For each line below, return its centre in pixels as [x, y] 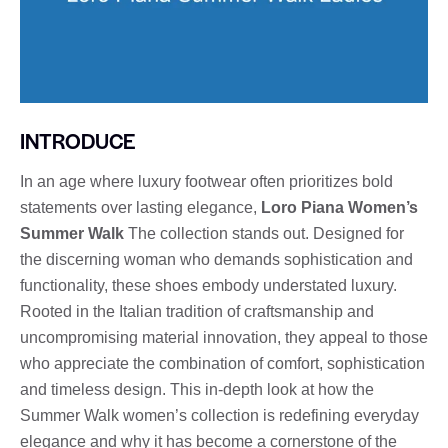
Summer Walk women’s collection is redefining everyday [219, 415]
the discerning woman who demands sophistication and [216, 259]
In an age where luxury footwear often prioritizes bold [206, 181]
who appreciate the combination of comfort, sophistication [222, 363]
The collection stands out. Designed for [264, 233]
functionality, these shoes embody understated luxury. [208, 285]
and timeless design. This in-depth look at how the [197, 389]
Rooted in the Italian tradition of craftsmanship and [197, 311]
